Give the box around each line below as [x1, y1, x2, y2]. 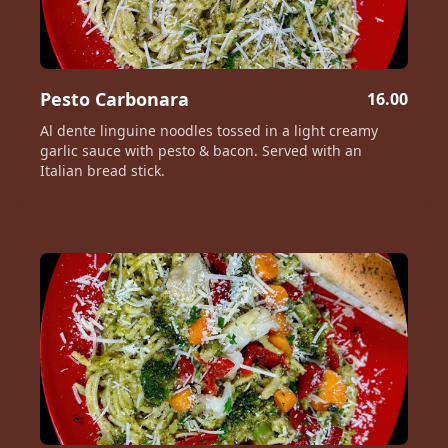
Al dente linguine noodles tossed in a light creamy [40, 121, 378, 140]
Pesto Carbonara [40, 87, 189, 111]
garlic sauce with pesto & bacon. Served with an [40, 141, 362, 160]
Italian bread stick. [40, 161, 165, 180]
